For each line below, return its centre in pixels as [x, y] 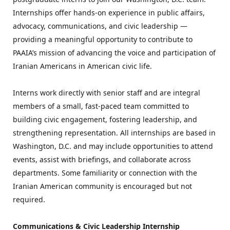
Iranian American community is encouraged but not [102, 186]
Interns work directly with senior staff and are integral [107, 93]
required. [29, 199]
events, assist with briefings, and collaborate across [102, 159]
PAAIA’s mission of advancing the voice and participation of [114, 53]
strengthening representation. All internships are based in [114, 133]
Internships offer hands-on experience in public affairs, [109, 13]
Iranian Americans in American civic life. [82, 66]
